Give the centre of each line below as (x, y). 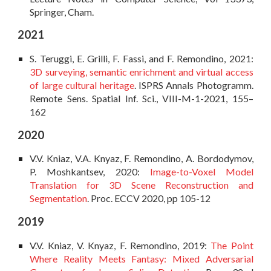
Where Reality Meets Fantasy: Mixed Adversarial (142, 258)
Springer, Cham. (63, 11)
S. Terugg (50, 59)
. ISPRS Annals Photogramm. (194, 85)
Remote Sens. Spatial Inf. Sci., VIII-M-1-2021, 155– (142, 99)
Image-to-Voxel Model (201, 172)
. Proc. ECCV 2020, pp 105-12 (149, 198)
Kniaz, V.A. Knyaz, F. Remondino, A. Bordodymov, (149, 158)
